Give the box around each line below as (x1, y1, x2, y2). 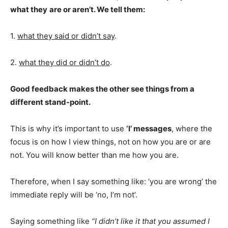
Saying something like (10, 216, 92, 226)
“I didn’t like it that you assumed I (92, 216, 210, 226)
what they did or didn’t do (19, 57, 110, 67)
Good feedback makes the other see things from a (10, 83, 194, 94)
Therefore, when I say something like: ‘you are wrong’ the (10, 176, 217, 186)
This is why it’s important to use (10, 123, 126, 133)
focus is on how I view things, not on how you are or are (10, 136, 211, 147)
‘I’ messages (126, 123, 172, 133)
